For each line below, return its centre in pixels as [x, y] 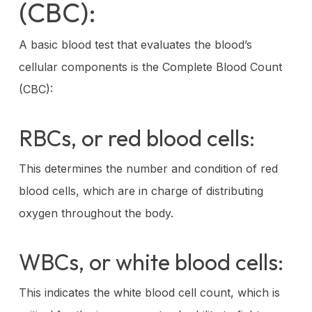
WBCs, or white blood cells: [151, 262]
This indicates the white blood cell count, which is [149, 292]
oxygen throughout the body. [96, 213]
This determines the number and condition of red [148, 168]
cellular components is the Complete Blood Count [150, 67]
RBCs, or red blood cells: [136, 138]
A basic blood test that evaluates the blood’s [135, 44]
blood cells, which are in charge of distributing [141, 190]
